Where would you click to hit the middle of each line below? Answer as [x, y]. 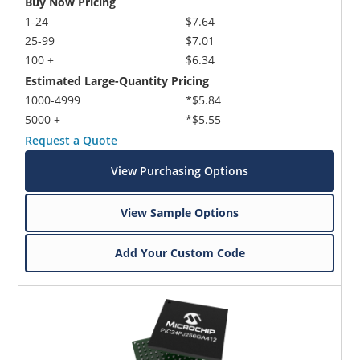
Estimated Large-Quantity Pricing [117, 80]
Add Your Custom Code [180, 252]
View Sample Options [180, 212]
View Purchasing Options [180, 170]
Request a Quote [72, 140]
